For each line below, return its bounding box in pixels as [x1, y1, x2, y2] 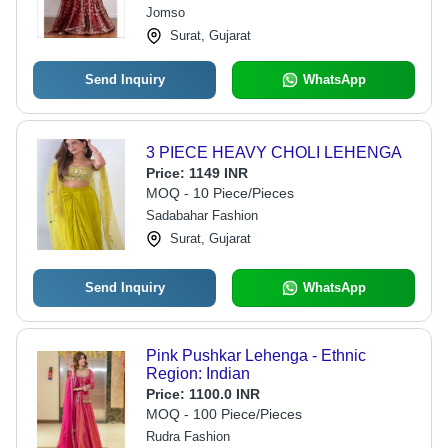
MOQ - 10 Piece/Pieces [145, 185, 294, 201]
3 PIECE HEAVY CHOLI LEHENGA [145, 144, 402, 161]
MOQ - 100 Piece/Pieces [145, 406, 302, 422]
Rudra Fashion [145, 429, 230, 444]
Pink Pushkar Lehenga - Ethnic [145, 347, 366, 364]
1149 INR [188, 165, 248, 181]
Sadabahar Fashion [145, 208, 258, 223]
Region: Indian [145, 365, 250, 382]
